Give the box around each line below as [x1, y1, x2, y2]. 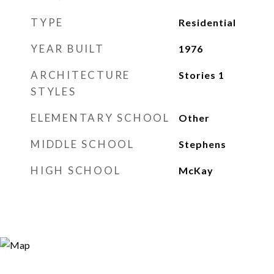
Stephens [178, 138, 226, 150]
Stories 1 [178, 69, 224, 81]
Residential [178, 17, 236, 28]
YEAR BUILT [31, 42, 105, 55]
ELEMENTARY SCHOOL [31, 111, 170, 124]
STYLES [31, 85, 76, 98]
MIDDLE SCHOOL [31, 138, 135, 150]
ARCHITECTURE [31, 68, 130, 81]
